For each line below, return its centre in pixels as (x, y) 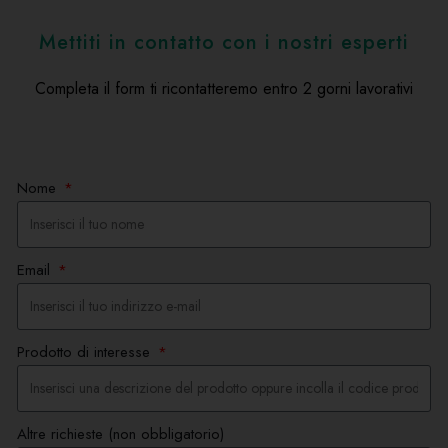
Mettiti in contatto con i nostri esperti (224, 43)
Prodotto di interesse (86, 352)
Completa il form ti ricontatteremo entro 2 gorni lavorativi (224, 89)
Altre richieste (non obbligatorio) (120, 434)
